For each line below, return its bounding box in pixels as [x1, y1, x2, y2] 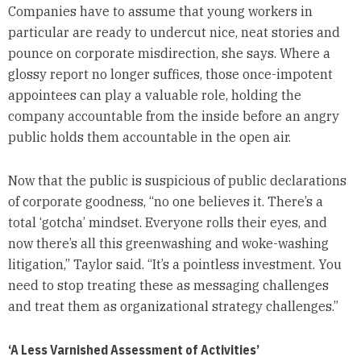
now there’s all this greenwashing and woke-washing [7, 234, 329, 251]
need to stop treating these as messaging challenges [7, 276, 329, 293]
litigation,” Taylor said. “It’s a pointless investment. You [7, 255, 342, 272]
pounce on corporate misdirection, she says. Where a [7, 44, 330, 61]
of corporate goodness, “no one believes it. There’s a [7, 193, 323, 210]
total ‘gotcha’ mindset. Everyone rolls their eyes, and [7, 214, 327, 230]
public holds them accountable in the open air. [7, 128, 291, 145]
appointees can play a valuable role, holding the [7, 86, 301, 103]
